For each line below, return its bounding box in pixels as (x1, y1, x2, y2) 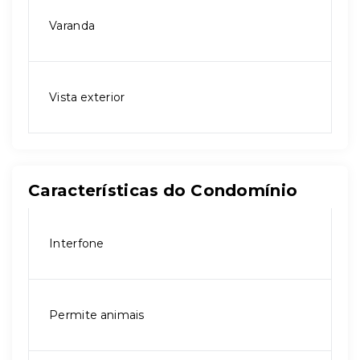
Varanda (49, 18, 96, 33)
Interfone (49, 236, 104, 251)
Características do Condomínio (28, 181, 298, 200)
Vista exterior (49, 90, 125, 104)
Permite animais (49, 308, 145, 322)
